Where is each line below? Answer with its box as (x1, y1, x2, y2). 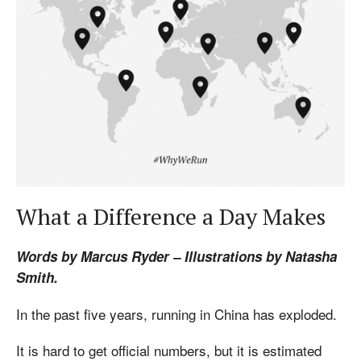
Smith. (16, 268, 58, 287)
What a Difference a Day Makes (16, 201, 326, 231)
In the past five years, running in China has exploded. (16, 304, 337, 324)
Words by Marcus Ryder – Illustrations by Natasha (16, 247, 337, 266)
